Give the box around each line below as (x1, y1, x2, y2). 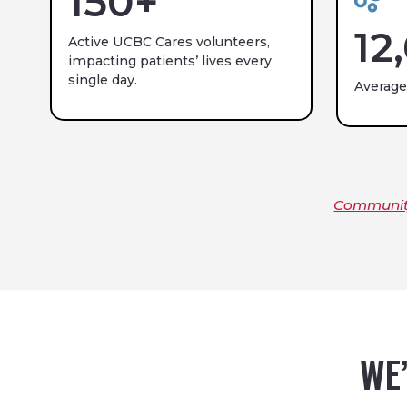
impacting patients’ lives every (67, 52, 272, 69)
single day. (67, 71, 137, 88)
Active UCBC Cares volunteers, (67, 33, 270, 50)
